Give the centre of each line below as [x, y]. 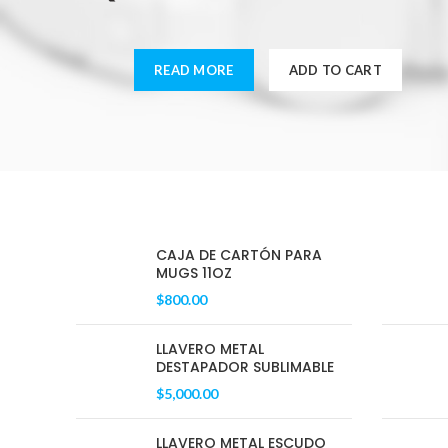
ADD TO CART [335, 70]
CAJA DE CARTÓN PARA [239, 255]
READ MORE [193, 70]
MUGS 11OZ [194, 273]
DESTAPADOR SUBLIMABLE [245, 367]
